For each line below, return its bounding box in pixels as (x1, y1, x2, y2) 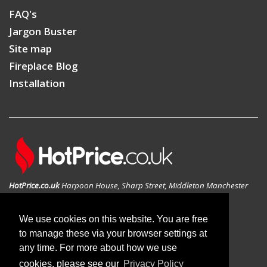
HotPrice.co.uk (9, 180, 60, 191)
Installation (9, 76, 65, 91)
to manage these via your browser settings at (19, 228, 207, 239)
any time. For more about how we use (19, 243, 177, 253)
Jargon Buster (9, 24, 77, 39)
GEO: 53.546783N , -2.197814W (9, 203, 114, 214)
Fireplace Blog (9, 59, 77, 73)
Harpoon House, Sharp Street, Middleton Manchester (60, 180, 248, 191)
